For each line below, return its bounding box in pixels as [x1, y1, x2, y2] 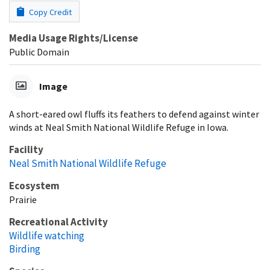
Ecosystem [9, 178, 60, 192]
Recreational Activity [9, 215, 108, 228]
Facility [9, 142, 43, 156]
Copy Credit [27, 6, 72, 17]
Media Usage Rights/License [9, 31, 138, 45]
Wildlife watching [9, 228, 84, 242]
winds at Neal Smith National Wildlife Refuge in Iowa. [9, 121, 228, 133]
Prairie [9, 193, 37, 206]
